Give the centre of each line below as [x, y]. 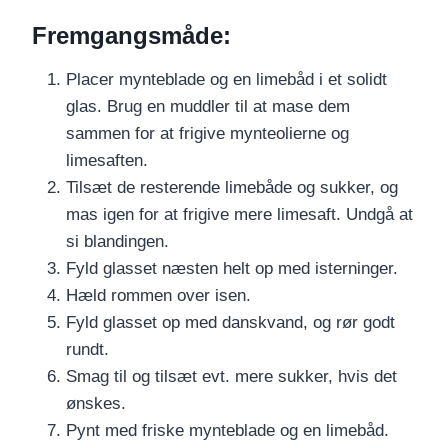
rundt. [87, 350]
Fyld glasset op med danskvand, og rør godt [230, 323]
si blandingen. [117, 242]
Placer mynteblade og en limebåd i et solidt [226, 80]
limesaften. [107, 161]
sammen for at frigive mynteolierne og [207, 134]
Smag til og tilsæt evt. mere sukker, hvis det [231, 377]
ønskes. [96, 404]
